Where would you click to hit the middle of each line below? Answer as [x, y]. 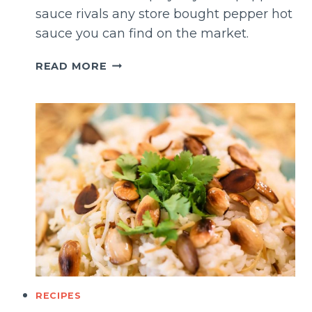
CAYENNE [133, 94]
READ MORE [71, 66]
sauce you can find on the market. [142, 33]
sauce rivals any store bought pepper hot [164, 14]
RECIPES [58, 295]
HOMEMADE [141, 62]
